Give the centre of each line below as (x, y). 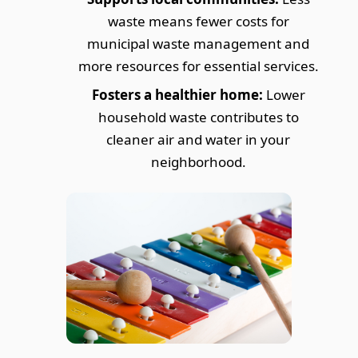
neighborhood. (198, 162)
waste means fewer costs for (198, 22)
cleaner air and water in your (198, 140)
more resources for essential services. (198, 66)
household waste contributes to (198, 117)
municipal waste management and (198, 44)
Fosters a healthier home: (177, 95)
